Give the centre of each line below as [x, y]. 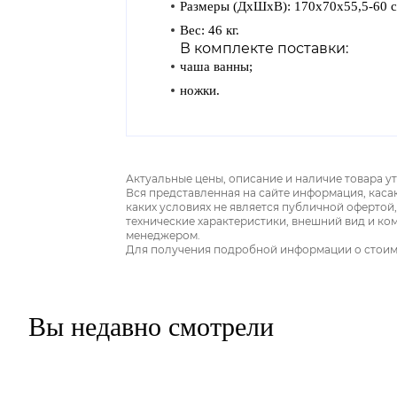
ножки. [200, 90]
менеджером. [163, 235]
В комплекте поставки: [264, 48]
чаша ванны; [216, 66]
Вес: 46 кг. [210, 30]
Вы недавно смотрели [151, 327]
